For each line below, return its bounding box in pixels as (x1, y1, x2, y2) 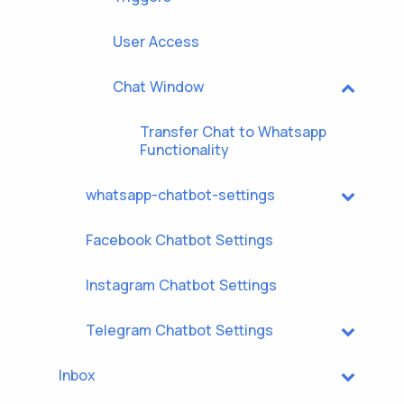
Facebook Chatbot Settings (86, 230, 273, 250)
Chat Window (113, 77, 204, 96)
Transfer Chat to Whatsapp (140, 122, 326, 142)
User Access (113, 32, 199, 51)
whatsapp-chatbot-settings (86, 185, 275, 205)
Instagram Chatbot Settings (86, 275, 277, 295)
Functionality (140, 140, 229, 160)
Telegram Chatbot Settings (86, 320, 273, 340)
